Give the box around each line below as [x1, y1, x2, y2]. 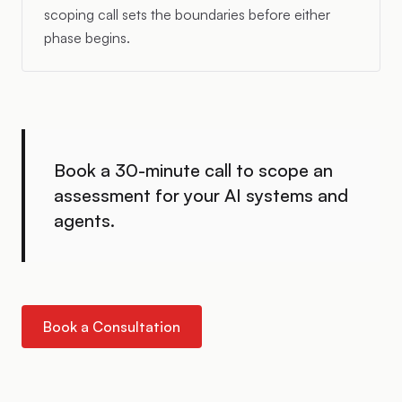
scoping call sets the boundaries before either [44, 5, 330, 23]
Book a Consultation [43, 318, 180, 336]
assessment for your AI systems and [54, 184, 348, 206]
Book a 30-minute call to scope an [54, 159, 333, 181]
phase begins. [44, 29, 130, 47]
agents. [54, 209, 115, 232]
